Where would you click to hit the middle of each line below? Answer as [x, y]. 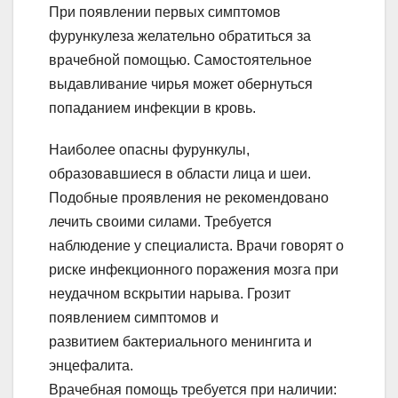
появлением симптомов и [134, 317]
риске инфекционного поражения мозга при [194, 269]
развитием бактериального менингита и [180, 341]
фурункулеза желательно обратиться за [180, 36]
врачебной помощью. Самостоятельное [180, 60]
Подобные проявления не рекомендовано [189, 197]
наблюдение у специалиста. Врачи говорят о [196, 245]
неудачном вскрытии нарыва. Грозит [170, 293]
